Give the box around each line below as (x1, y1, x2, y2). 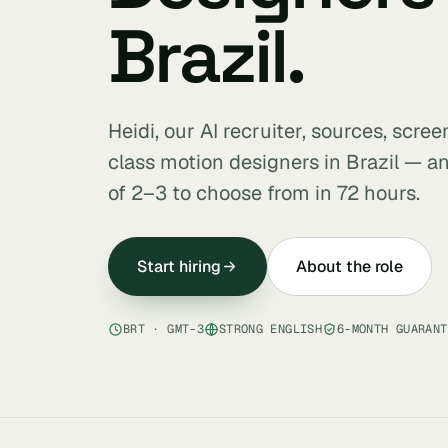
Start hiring (137, 256, 221, 277)
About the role (296, 256, 403, 277)
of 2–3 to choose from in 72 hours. (108, 180, 420, 206)
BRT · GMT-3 (123, 321, 204, 337)
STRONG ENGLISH (218, 321, 323, 337)
